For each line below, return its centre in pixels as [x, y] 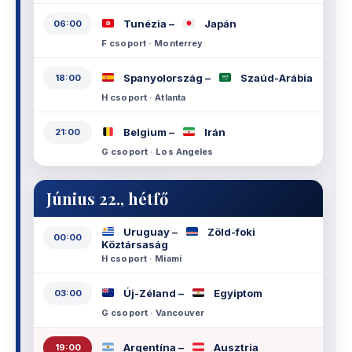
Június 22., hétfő [107, 198]
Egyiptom [237, 293]
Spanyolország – [167, 78]
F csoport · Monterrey [152, 43]
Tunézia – [149, 24]
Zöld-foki [230, 231]
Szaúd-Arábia [275, 78]
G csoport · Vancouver [153, 312]
